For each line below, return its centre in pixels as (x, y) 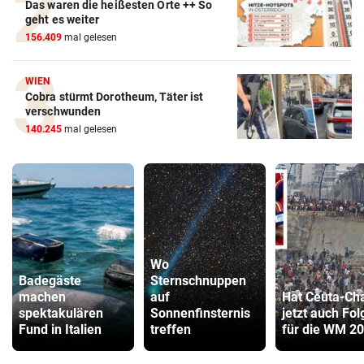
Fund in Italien (60, 330)
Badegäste (50, 281)
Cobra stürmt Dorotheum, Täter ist (115, 97)
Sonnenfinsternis (200, 314)
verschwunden (63, 112)
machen (42, 297)
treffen (171, 330)
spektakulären (61, 314)
